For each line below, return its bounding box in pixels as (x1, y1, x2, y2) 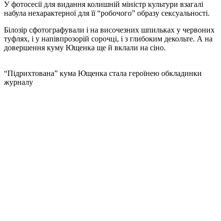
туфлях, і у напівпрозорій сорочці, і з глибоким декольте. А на (4, 35, 213, 43)
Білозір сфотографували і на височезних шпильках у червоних (4, 26, 215, 35)
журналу (4, 78, 33, 87)
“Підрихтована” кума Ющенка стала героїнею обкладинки (4, 69, 202, 78)
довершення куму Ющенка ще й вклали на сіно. (4, 43, 166, 52)
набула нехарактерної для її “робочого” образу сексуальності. (4, 9, 210, 18)
